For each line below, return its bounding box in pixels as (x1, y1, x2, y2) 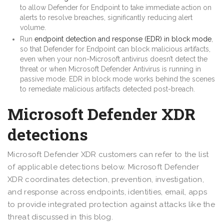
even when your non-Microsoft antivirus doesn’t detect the (20, 54, 207, 63)
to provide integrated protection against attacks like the (7, 199, 215, 209)
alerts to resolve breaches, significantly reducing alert (20, 13, 192, 21)
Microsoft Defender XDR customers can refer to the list (7, 149, 209, 159)
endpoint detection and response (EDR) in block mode (34, 34, 211, 43)
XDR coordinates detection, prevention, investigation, (7, 174, 204, 184)
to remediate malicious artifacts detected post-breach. (20, 84, 195, 93)
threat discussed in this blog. (7, 212, 113, 221)
